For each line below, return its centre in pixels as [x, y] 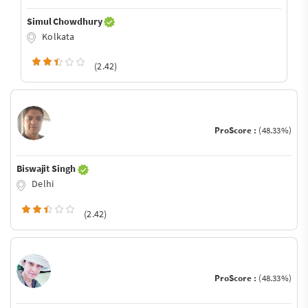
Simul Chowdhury [66, 21]
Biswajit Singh [47, 169]
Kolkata [57, 36]
